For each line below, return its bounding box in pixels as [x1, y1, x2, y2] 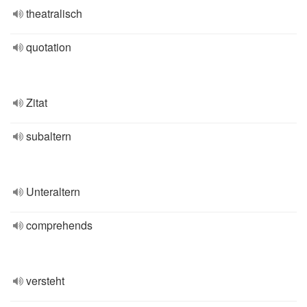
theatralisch [26, 5, 82, 21]
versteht [26, 273, 64, 288]
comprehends [26, 217, 93, 233]
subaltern [26, 128, 71, 144]
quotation [26, 39, 71, 55]
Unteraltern [26, 184, 80, 199]
